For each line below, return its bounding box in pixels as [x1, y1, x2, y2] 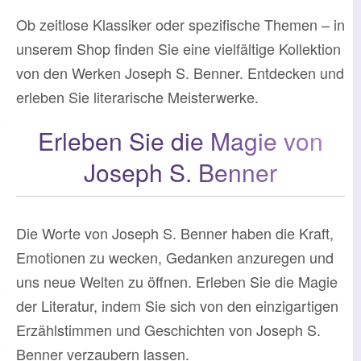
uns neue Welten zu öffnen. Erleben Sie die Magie [16, 270, 338, 292]
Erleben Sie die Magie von [38, 122, 323, 158]
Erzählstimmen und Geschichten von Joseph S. [16, 318, 321, 340]
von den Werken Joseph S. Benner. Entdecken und [16, 61, 344, 83]
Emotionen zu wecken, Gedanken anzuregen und [16, 246, 334, 268]
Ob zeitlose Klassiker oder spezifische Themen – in [16, 13, 345, 35]
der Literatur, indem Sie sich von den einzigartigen [16, 294, 338, 316]
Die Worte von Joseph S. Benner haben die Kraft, [16, 222, 334, 243]
